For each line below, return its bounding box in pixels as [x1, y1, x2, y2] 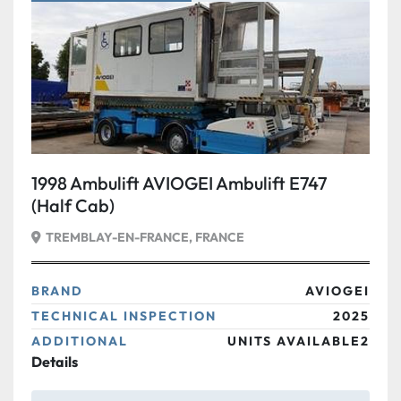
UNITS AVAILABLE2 [227, 332, 370, 349]
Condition [27, 25, 90, 44]
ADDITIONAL [31, 332, 128, 349]
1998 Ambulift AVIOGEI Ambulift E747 [31, 172, 327, 195]
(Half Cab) [31, 194, 115, 218]
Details [31, 352, 78, 371]
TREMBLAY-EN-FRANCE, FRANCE [46, 229, 244, 246]
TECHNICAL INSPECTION [31, 307, 217, 324]
